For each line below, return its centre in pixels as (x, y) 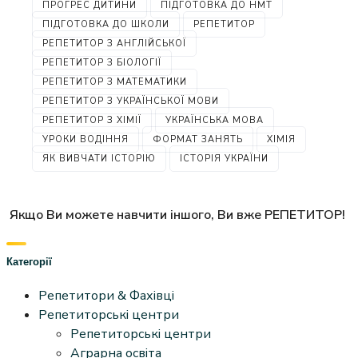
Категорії (29, 261)
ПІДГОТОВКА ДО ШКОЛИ (106, 24)
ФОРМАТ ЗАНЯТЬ (198, 139)
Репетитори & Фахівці (106, 296)
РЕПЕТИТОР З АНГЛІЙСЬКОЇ (114, 43)
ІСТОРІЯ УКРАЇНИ (224, 158)
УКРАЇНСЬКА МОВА (215, 120)
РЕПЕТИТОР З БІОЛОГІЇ (102, 62)
